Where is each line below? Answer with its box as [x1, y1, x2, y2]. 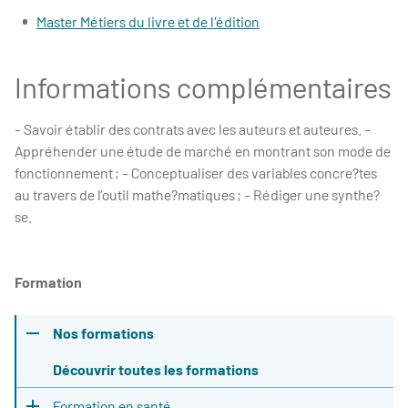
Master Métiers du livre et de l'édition [36, 13, 260, 30]
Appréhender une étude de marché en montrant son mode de [15, 142, 391, 159]
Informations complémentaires [15, 69, 392, 104]
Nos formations [53, 324, 154, 342]
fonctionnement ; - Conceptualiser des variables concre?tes [15, 164, 377, 181]
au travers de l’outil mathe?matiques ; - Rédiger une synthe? [15, 186, 380, 203]
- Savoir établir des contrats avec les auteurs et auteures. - [15, 120, 371, 138]
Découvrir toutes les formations [53, 361, 259, 378]
